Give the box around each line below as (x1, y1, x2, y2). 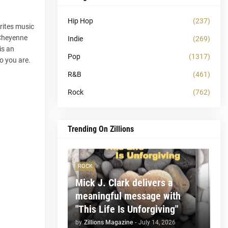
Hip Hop (68, 16, 93, 25)
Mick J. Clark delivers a (75, 176, 173, 189)
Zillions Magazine (84, 218, 133, 226)
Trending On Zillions (68, 124, 134, 134)
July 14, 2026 (138, 218, 176, 226)
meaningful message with (75, 189, 181, 202)
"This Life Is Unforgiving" (75, 203, 178, 215)
